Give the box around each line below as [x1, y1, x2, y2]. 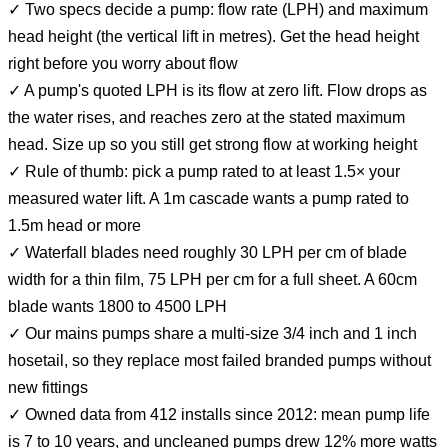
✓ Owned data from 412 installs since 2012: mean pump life [8, 405, 430, 423]
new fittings [8, 378, 88, 396]
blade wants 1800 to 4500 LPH [8, 297, 227, 315]
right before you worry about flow [8, 54, 238, 72]
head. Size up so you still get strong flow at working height [8, 135, 417, 153]
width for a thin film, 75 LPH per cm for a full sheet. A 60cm [8, 270, 417, 288]
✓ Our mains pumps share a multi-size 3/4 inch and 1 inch [8, 324, 417, 342]
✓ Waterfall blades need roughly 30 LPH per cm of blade [8, 243, 407, 261]
